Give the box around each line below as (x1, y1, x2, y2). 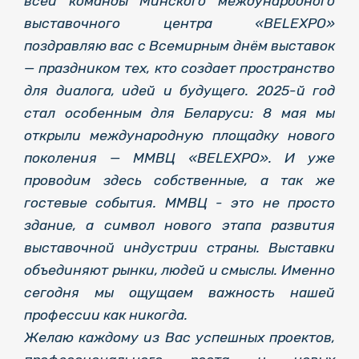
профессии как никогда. (24, 306, 188, 323)
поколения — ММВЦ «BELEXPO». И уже (24, 149, 335, 166)
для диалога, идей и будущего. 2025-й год (24, 82, 335, 99)
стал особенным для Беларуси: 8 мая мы (24, 104, 335, 121)
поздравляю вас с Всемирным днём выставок (24, 37, 335, 54)
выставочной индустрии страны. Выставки (24, 239, 335, 256)
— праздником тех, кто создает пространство (24, 59, 335, 76)
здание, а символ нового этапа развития (24, 216, 335, 233)
